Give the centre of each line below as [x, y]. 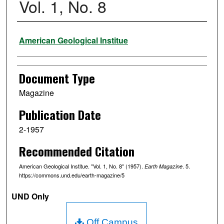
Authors [33, 35]
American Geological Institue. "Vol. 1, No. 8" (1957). [81, 166]
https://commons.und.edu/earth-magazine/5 [71, 175]
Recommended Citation [76, 151]
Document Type [57, 78]
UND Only [30, 196]
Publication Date [60, 115]
